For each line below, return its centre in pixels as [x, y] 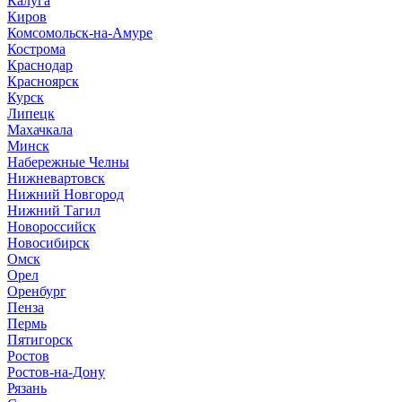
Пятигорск [40, 340]
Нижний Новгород [66, 194]
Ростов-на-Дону [56, 372]
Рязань [27, 388]
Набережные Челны [68, 162]
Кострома [36, 49]
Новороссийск [52, 227]
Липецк [31, 114]
